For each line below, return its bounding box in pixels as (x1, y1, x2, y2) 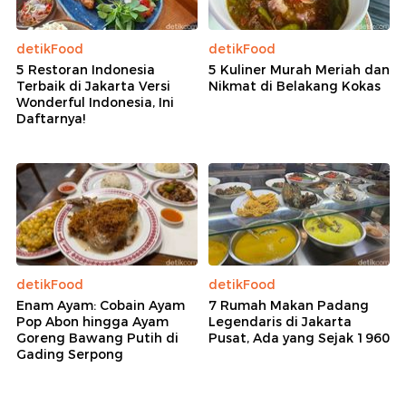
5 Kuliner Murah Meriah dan (208, 62, 390, 79)
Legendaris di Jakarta (208, 313, 352, 330)
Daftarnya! (16, 111, 85, 128)
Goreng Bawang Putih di (16, 329, 179, 346)
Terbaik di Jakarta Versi (16, 78, 170, 95)
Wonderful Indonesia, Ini (16, 94, 174, 111)
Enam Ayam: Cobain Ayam (16, 296, 185, 314)
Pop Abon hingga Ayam (16, 313, 169, 330)
